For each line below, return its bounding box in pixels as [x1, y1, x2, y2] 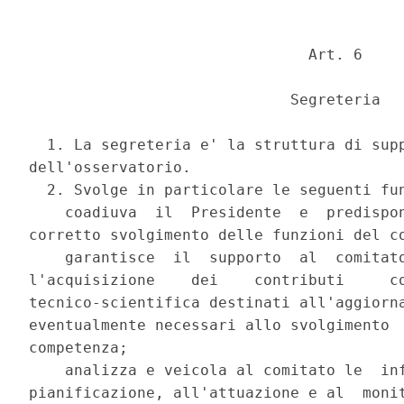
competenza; [29, 339, 138, 357]
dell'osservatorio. [29, 159, 201, 177]
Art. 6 [29, 46, 372, 64]
